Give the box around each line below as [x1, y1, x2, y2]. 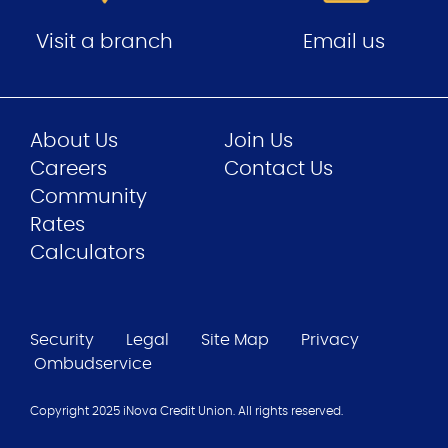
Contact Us [224, 158, 333, 179]
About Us [30, 130, 118, 151]
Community [30, 186, 147, 207]
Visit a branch [36, 31, 173, 52]
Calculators [30, 242, 145, 263]
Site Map [201, 331, 269, 348]
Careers [30, 158, 107, 179]
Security [30, 331, 94, 348]
